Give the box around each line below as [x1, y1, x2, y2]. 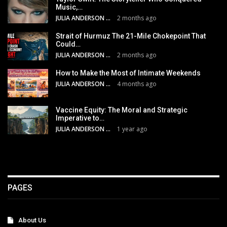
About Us [18, 216, 46, 224]
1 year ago [117, 125, 147, 134]
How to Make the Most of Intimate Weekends [56, 69, 201, 78]
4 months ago [117, 80, 157, 89]
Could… [56, 40, 81, 49]
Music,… [56, 3, 83, 12]
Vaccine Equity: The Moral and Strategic [56, 106, 187, 115]
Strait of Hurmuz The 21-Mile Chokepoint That [56, 32, 206, 41]
